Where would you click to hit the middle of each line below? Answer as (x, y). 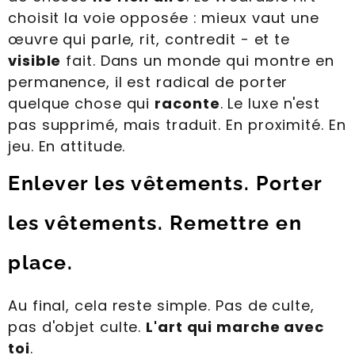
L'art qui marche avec (235, 327)
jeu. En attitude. (67, 147)
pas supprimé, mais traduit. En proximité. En (177, 125)
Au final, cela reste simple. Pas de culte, (161, 306)
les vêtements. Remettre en (155, 223)
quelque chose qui (82, 104)
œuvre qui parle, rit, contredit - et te (149, 40)
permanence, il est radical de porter (148, 82)
